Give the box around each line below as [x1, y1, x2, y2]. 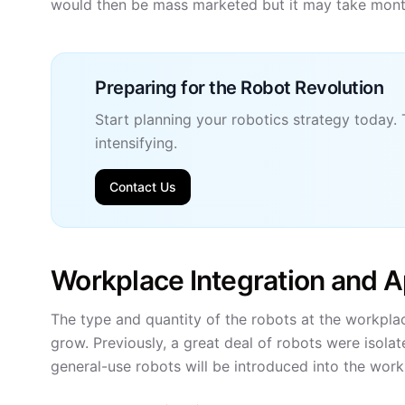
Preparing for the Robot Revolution [95, 77, 383, 99]
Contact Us [109, 179, 176, 194]
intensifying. [95, 134, 177, 152]
